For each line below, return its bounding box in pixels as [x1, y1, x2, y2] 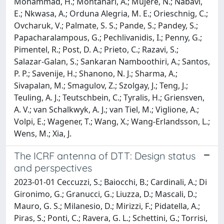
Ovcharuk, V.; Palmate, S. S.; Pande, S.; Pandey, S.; [14, 19, 198, 31]
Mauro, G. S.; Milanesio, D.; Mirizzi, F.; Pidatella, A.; [14, 200, 200, 211]
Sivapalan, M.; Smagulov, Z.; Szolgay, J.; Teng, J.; [14, 79, 188, 91]
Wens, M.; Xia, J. [14, 127, 71, 139]
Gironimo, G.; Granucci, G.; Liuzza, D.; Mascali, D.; [14, 188, 197, 199]
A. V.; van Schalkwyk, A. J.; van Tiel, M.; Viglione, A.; [14, 103, 199, 115]
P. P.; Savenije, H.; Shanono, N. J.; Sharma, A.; [14, 67, 177, 79]
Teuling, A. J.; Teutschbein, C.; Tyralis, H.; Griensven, [14, 91, 204, 103]
